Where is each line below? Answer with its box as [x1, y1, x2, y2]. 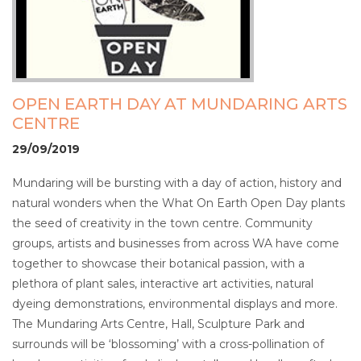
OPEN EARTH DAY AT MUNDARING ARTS [12, 93, 347, 114]
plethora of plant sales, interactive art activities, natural [12, 276, 313, 291]
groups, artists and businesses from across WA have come [12, 235, 339, 251]
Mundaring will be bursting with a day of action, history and [12, 175, 342, 190]
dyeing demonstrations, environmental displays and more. [12, 296, 338, 311]
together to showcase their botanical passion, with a [12, 255, 305, 271]
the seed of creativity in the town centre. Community [12, 215, 313, 230]
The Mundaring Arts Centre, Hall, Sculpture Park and [12, 316, 305, 331]
